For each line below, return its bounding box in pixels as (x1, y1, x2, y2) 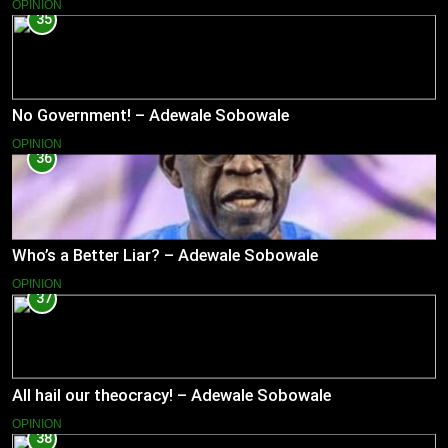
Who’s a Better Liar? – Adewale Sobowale (12, 246, 318, 266)
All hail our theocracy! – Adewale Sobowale (12, 385, 331, 405)
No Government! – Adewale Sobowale (12, 106, 289, 126)
